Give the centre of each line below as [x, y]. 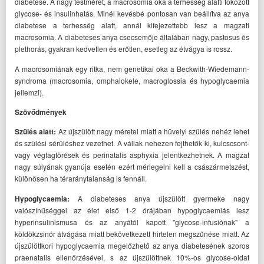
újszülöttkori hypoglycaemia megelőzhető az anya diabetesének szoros [132, 245]
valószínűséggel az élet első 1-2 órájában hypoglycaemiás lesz [132, 210]
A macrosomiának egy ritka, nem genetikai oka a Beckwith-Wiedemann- [132, 68]
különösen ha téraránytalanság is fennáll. [81, 179]
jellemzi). [29, 92]
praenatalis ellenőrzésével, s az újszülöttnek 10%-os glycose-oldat [132, 257]
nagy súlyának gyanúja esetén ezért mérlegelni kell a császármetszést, [132, 167]
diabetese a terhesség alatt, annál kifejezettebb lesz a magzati [132, 25]
